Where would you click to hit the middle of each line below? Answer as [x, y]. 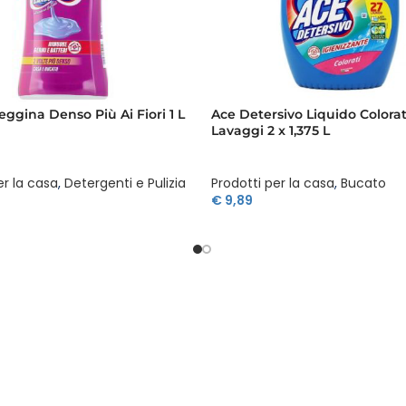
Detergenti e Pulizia [125, 184]
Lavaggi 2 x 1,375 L [271, 130]
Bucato [363, 184]
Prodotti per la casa [273, 184]
